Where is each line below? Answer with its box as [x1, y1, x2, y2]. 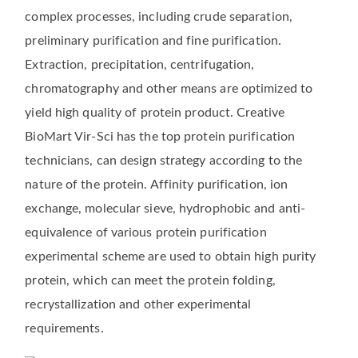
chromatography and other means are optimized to [25, 82, 313, 95]
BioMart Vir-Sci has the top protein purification [25, 130, 296, 143]
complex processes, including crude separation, [25, 10, 292, 23]
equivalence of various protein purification [25, 226, 267, 239]
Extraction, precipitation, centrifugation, [25, 58, 255, 71]
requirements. [25, 322, 104, 335]
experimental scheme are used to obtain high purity [25, 250, 316, 263]
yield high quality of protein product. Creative [25, 106, 285, 119]
